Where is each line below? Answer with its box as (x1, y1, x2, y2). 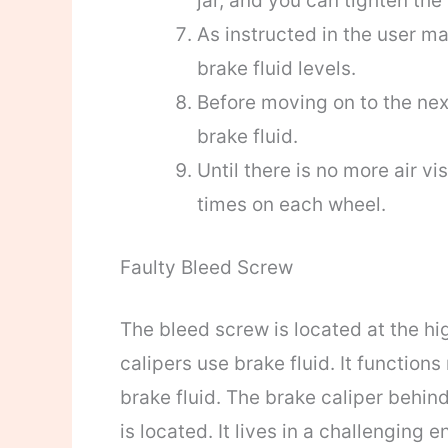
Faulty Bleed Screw (119, 255, 293, 279)
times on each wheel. (196, 193, 386, 217)
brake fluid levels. (196, 57, 356, 81)
